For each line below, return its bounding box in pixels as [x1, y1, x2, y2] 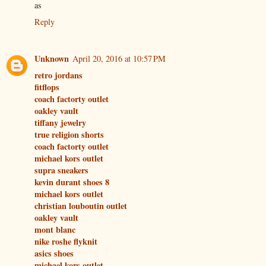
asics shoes [34, 246, 74, 259]
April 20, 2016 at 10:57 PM [72, 52, 166, 64]
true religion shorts [34, 128, 104, 141]
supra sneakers [34, 163, 88, 176]
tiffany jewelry [34, 116, 86, 129]
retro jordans [34, 68, 83, 81]
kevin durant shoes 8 [34, 175, 109, 188]
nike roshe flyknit [34, 235, 97, 248]
